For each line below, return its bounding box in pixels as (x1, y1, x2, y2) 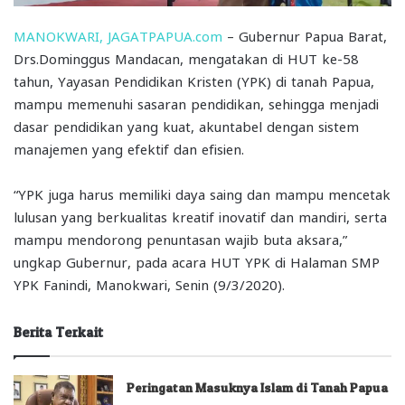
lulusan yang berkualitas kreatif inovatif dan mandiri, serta (14, 208, 387, 225)
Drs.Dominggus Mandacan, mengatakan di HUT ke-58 (14, 50, 359, 67)
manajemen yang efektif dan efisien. (14, 140, 244, 157)
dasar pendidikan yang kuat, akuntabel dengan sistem (14, 118, 359, 135)
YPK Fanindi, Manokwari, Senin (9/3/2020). (14, 276, 285, 293)
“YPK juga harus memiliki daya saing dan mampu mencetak (14, 185, 391, 202)
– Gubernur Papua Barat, (222, 27, 387, 44)
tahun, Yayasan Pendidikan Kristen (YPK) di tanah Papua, (14, 72, 374, 89)
